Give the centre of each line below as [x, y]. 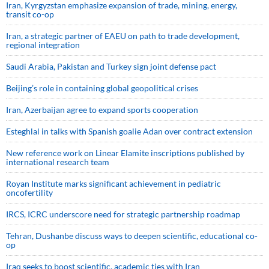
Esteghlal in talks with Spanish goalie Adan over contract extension [129, 131]
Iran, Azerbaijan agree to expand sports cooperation [102, 109]
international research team [58, 162]
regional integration [43, 44]
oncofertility [29, 192]
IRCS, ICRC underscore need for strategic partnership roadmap [123, 214]
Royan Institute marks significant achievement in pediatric [113, 183]
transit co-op [30, 14]
